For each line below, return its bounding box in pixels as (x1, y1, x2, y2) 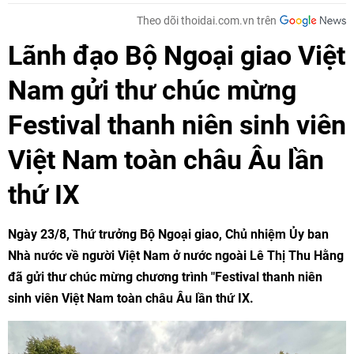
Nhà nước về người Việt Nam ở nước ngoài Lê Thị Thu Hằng (8, 248, 344, 263)
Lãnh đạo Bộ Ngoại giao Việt (8, 40, 345, 71)
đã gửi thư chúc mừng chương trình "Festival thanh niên (8, 269, 322, 284)
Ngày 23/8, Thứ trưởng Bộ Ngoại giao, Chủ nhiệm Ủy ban (8, 227, 329, 242)
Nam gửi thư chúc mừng (8, 74, 296, 106)
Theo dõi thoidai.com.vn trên (137, 14, 277, 27)
